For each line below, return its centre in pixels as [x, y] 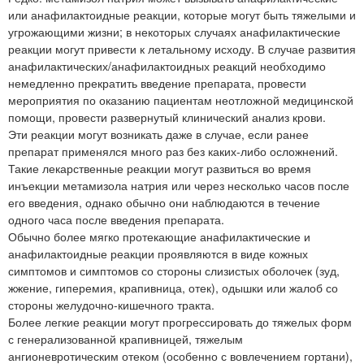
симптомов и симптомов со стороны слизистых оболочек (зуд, [174, 270]
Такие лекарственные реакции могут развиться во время [160, 168]
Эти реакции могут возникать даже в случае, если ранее [158, 134]
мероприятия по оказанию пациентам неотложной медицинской [181, 100]
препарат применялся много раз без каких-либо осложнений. [173, 151]
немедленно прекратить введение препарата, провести [157, 82]
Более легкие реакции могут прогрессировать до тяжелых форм [180, 321]
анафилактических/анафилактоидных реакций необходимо [167, 65]
